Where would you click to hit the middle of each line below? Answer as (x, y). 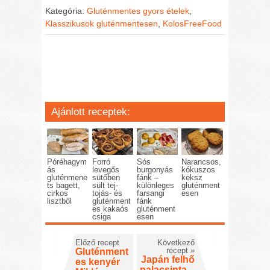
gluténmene (67, 178)
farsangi (150, 193)
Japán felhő (168, 260)
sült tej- (105, 186)
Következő (176, 243)
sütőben (106, 178)
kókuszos (199, 170)
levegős (105, 170)
